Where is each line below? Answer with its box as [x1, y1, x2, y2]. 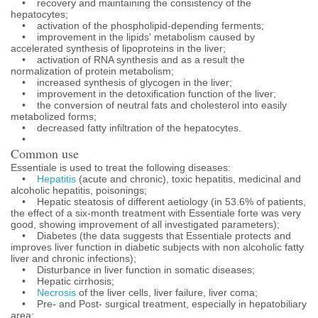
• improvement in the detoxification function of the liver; [11, 88, 276, 99]
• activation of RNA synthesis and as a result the [11, 54, 245, 65]
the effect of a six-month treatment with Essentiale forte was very [11, 207, 301, 219]
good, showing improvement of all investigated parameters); [11, 219, 280, 230]
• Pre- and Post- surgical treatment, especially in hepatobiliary [11, 298, 307, 309]
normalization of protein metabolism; [11, 65, 174, 77]
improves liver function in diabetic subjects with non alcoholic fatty [11, 241, 304, 253]
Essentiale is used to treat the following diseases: [11, 162, 231, 173]
